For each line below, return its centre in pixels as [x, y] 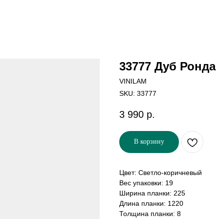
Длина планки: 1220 [151, 204]
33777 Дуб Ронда [167, 66]
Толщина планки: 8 [150, 214]
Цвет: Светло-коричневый [161, 173]
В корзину [149, 142]
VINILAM [133, 81]
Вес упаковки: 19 [146, 183]
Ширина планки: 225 [152, 193]
